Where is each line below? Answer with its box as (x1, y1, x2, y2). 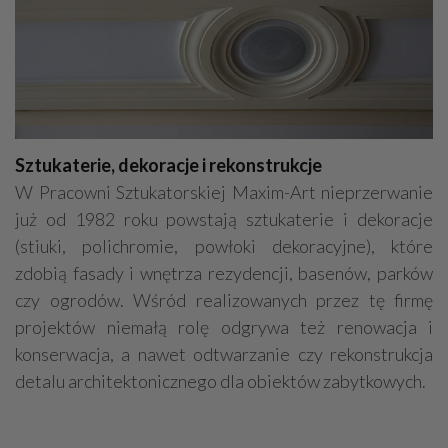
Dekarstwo (333, 36, 410, 55)
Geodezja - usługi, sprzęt (145, 36, 314, 55)
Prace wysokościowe (254, 2, 399, 21)
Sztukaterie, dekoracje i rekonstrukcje (15, 154, 322, 177)
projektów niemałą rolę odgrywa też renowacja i (15, 316, 433, 339)
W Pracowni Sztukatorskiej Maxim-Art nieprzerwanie (15, 181, 433, 204)
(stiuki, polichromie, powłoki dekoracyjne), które (15, 235, 433, 258)
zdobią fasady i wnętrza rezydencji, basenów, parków (15, 262, 433, 285)
